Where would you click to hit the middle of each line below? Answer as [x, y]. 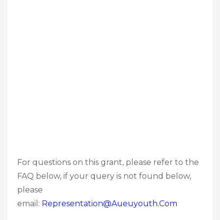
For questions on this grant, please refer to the [108, 162]
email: [29, 203]
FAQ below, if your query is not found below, [104, 176]
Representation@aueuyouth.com [110, 203]
